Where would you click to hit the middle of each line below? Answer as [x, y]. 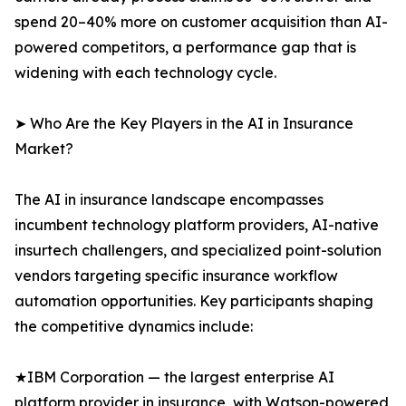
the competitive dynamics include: [134, 327]
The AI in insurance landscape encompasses [169, 200]
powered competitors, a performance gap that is [185, 48]
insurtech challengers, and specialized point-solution [198, 251]
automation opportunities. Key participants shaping [194, 301]
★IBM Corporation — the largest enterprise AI [174, 377]
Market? [44, 149]
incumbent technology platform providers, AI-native [197, 225]
